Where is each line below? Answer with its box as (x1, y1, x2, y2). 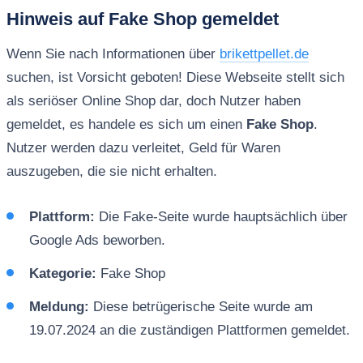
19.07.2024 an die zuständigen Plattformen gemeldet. (28, 322, 350, 338)
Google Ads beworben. (28, 232, 165, 248)
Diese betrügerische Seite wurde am (88, 298, 313, 314)
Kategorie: (28, 265, 96, 281)
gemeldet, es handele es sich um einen (6, 116, 246, 132)
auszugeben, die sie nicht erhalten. (6, 163, 217, 179)
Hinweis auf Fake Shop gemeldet (6, 8, 279, 29)
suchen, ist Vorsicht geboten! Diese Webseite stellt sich (6, 69, 344, 85)
